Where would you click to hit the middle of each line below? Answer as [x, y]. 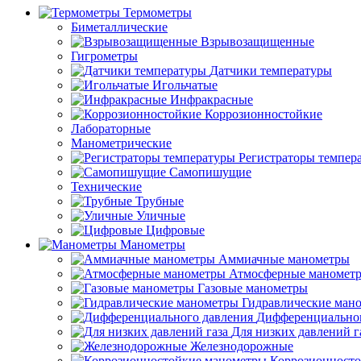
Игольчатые [185, 85]
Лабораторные [111, 129]
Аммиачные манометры [284, 259]
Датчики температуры [271, 71]
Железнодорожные [242, 346]
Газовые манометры [253, 288]
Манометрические [121, 143]
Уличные [161, 216]
